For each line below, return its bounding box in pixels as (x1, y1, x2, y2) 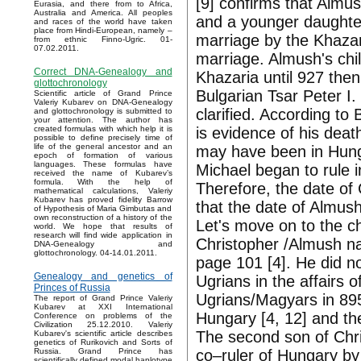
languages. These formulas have (33, 160, 172, 169)
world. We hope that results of (33, 222, 172, 231)
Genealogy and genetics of (33, 271, 172, 283)
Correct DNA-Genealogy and (33, 66, 172, 78)
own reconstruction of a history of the (33, 213, 172, 222)
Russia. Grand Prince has (33, 346, 172, 356)
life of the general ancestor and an (33, 142, 172, 151)
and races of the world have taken (33, 17, 172, 27)
